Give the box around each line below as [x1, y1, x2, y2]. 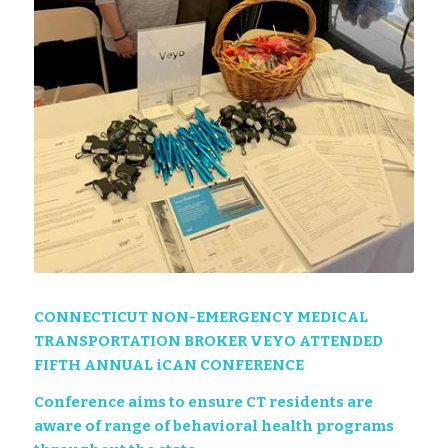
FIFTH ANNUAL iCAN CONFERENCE [33, 356, 304, 375]
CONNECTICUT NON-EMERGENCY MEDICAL [33, 308, 368, 327]
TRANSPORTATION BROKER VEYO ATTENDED [33, 332, 383, 351]
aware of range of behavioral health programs [33, 417, 394, 436]
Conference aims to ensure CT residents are [33, 393, 373, 412]
